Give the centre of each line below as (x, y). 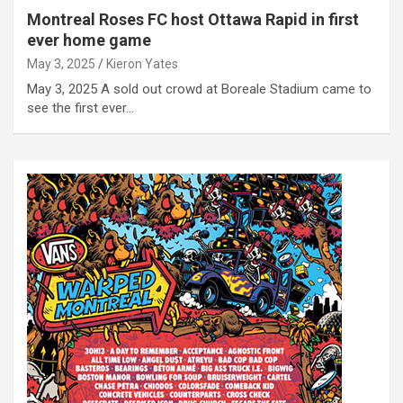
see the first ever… (81, 108)
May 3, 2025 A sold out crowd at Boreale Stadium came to (199, 90)
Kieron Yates (142, 64)
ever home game (89, 40)
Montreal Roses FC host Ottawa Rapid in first (193, 20)
